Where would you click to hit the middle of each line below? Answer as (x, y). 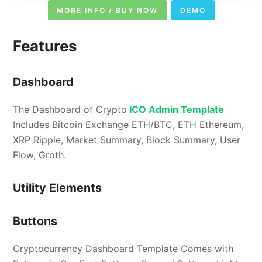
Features (45, 46)
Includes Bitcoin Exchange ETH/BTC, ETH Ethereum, (129, 124)
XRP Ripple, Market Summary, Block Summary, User (127, 139)
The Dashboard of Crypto (70, 109)
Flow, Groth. (40, 155)
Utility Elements (58, 187)
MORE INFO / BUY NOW (107, 10)
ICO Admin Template (176, 109)
